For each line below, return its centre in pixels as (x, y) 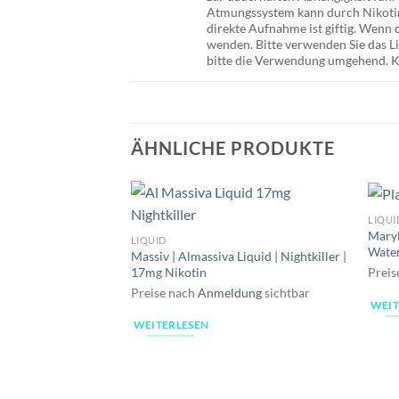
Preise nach (164, 292)
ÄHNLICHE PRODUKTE (233, 147)
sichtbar (285, 292)
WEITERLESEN (171, 325)
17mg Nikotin (168, 272)
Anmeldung (229, 292)
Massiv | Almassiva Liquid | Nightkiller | (238, 256)
